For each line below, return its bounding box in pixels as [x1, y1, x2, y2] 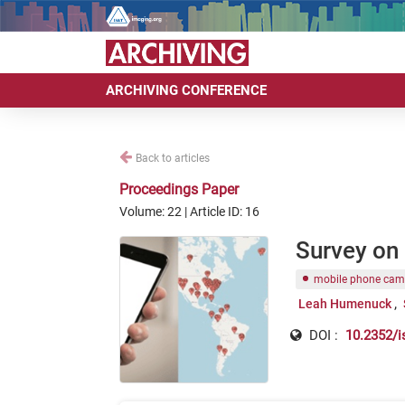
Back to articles [136, 152, 210, 165]
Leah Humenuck [297, 297, 391, 311]
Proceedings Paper [119, 181, 239, 198]
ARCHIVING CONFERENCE [106, 82, 267, 99]
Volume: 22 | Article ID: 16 [119, 204, 259, 219]
